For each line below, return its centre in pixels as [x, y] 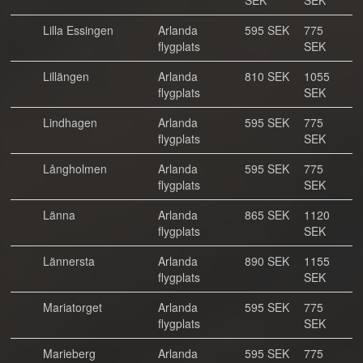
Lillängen [66, 76]
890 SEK [267, 261]
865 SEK [267, 215]
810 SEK [267, 76]
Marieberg [69, 353]
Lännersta [69, 261]
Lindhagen [70, 122]
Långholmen [75, 169]
